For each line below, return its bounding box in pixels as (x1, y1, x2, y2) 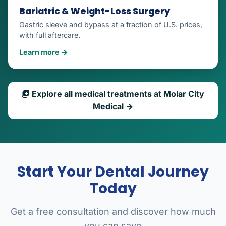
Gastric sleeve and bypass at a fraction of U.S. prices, (19, 20, 202, 29)
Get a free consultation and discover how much (10, 206, 216, 217)
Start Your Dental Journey (17, 162, 209, 182)
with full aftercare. (19, 30, 80, 39)
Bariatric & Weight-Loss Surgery (19, 5, 170, 17)
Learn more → (19, 47, 68, 56)
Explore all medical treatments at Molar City (30, 89, 204, 99)
